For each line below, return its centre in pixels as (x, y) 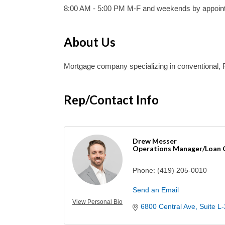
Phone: (144, 170)
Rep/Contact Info (111, 100)
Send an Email (156, 190)
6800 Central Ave (168, 206)
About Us (90, 42)
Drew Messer (155, 141)
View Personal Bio (97, 202)
